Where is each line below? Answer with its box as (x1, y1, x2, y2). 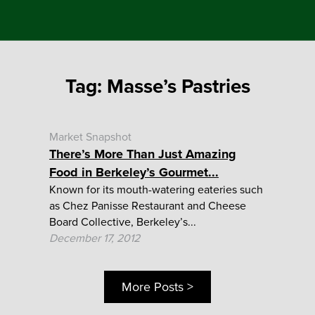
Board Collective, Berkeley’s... (49, 214, 196, 230)
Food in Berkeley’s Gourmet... (49, 163, 219, 181)
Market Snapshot (49, 129, 131, 145)
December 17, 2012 (49, 230, 140, 246)
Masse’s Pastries (106, 72, 250, 101)
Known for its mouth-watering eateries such (49, 181, 263, 198)
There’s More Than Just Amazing (49, 145, 236, 163)
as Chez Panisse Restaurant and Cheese (49, 198, 246, 214)
